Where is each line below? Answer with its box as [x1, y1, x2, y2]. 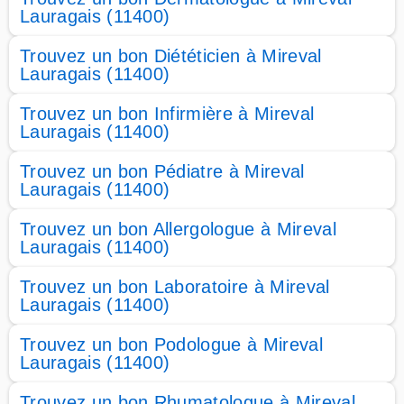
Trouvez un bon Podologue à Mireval [20, 335, 323, 354]
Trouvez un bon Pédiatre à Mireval [20, 161, 305, 181]
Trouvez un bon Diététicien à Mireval [20, 46, 322, 66]
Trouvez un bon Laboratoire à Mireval [20, 277, 330, 297]
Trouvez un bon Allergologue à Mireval [20, 219, 336, 239]
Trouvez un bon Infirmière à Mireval [20, 104, 315, 124]
